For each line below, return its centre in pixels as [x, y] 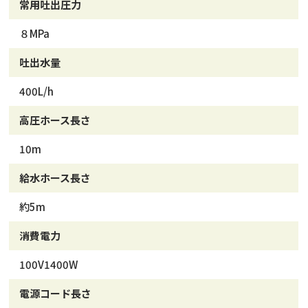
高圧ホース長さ [55, 120]
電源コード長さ [56, 293]
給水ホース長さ [55, 178]
